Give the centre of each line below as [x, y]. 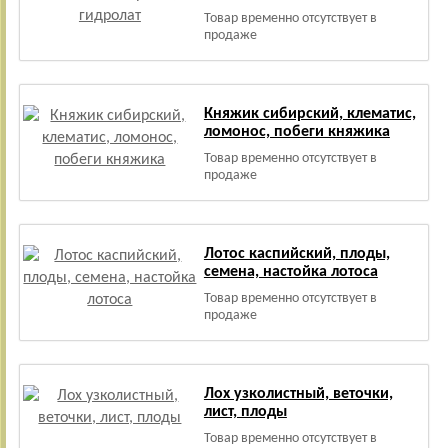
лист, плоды [245, 412]
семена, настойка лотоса [290, 272]
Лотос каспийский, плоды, [296, 254]
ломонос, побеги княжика [296, 132]
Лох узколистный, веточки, [298, 394]
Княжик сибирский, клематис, [309, 114]
